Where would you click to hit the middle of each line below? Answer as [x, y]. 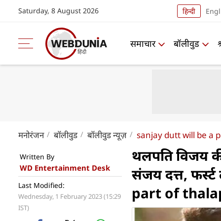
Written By [37, 157]
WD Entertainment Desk [65, 168]
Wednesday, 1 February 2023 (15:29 [70, 196]
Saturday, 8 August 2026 [58, 11]
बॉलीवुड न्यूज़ [107, 135]
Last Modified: [41, 185]
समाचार [143, 43]
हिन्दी [189, 11]
